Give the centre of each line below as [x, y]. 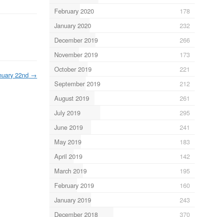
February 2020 [74, 11]
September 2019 [77, 83]
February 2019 [74, 185]
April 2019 [68, 156]
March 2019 [70, 170]
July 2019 [67, 112]
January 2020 [72, 25]
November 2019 [76, 54]
